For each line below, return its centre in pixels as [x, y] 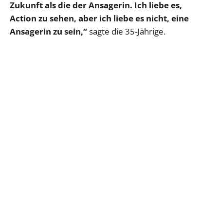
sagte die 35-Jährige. [126, 32]
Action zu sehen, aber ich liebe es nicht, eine [99, 18]
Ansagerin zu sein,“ [48, 32]
